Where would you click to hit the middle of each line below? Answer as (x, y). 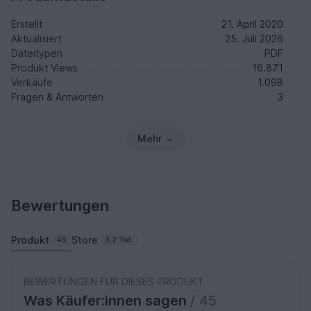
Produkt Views (44, 67)
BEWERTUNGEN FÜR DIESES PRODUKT (114, 281)
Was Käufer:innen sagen (107, 300)
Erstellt (27, 24)
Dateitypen (37, 53)
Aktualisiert (36, 38)
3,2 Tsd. (119, 239)
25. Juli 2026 (254, 38)
